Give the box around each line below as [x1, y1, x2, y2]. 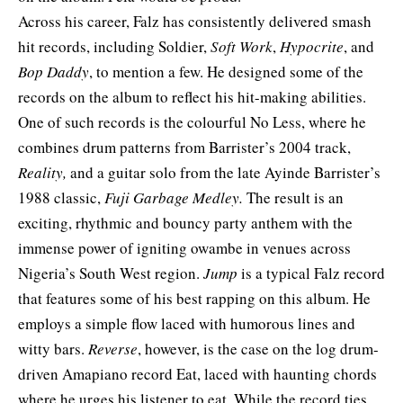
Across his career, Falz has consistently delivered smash [18, 11, 372, 32]
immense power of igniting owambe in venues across [18, 237, 351, 259]
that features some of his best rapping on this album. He [18, 288, 371, 309]
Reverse [88, 338, 138, 360]
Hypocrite [280, 36, 344, 58]
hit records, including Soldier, [18, 36, 210, 58]
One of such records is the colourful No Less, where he [18, 112, 366, 133]
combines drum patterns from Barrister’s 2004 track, [18, 137, 351, 158]
